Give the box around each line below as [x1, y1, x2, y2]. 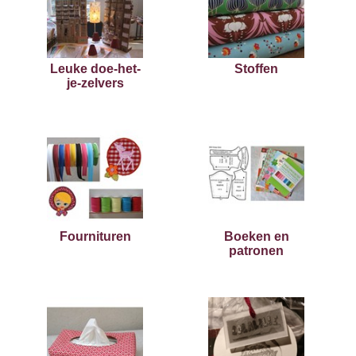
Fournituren [59, 230, 131, 244]
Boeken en [223, 230, 289, 244]
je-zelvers [66, 76, 124, 91]
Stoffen [234, 62, 279, 76]
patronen [229, 244, 284, 258]
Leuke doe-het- [49, 62, 141, 76]
